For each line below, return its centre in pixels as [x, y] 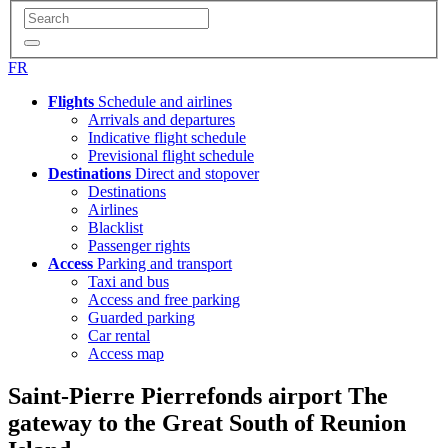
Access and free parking [164, 299]
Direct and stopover [195, 173]
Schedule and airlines [163, 101]
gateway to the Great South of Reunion [207, 422]
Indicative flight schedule [167, 137]
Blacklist [115, 227]
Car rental [119, 335]
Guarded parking [141, 317]
